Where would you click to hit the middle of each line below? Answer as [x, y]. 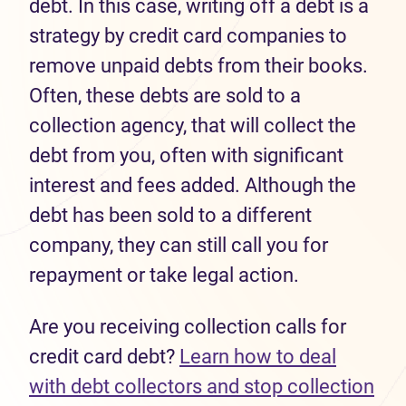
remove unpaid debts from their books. [198, 66]
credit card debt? [104, 357]
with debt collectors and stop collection [202, 387]
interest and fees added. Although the [193, 185]
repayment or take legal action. [169, 275]
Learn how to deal [258, 357]
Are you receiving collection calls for [188, 327]
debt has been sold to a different [170, 215]
